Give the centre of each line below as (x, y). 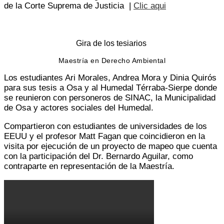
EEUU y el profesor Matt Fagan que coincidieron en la (104, 136)
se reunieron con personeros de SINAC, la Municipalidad (110, 98)
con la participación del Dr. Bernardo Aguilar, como (98, 156)
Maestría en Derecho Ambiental (112, 60)
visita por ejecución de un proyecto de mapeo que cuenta (110, 146)
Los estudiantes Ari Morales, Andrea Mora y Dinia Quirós (110, 78)
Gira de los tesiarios (112, 43)
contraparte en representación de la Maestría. (89, 166)
